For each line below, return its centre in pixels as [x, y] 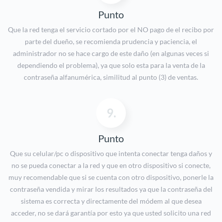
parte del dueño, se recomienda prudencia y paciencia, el [111, 42]
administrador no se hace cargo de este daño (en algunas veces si [111, 54]
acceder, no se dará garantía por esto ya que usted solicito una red [111, 213]
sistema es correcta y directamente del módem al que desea [111, 201]
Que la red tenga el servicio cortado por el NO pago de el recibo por [111, 30]
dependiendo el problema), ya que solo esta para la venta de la [111, 65]
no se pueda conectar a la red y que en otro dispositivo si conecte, [111, 166]
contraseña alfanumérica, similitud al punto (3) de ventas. [111, 77]
